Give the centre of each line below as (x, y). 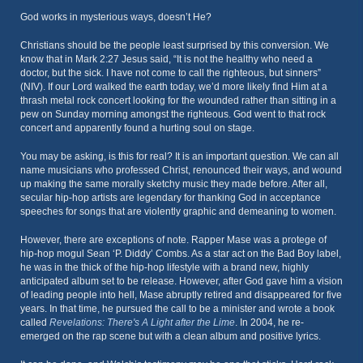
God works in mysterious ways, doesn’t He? (116, 17)
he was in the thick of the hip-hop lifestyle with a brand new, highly (164, 267)
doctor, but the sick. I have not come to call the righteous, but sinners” (171, 73)
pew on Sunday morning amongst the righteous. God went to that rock (173, 114)
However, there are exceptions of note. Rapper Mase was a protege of (173, 240)
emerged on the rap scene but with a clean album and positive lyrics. (171, 336)
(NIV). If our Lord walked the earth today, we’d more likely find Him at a (174, 87)
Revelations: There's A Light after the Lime (142, 322)
